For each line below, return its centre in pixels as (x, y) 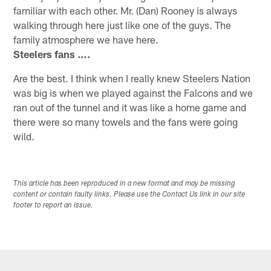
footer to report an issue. (54, 206)
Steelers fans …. (52, 54)
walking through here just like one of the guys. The (122, 25)
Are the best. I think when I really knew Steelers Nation (132, 78)
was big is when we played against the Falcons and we (133, 93)
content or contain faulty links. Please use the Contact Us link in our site (129, 195)
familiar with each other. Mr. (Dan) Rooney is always (126, 11)
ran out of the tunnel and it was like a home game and (130, 107)
